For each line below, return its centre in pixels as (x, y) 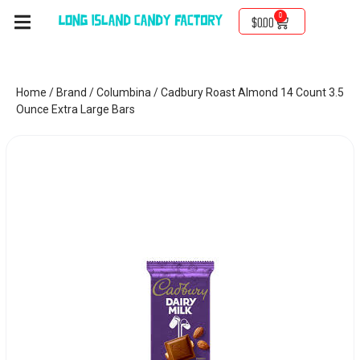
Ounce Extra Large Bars (76, 109)
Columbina (124, 92)
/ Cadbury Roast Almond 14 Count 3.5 (247, 92)
